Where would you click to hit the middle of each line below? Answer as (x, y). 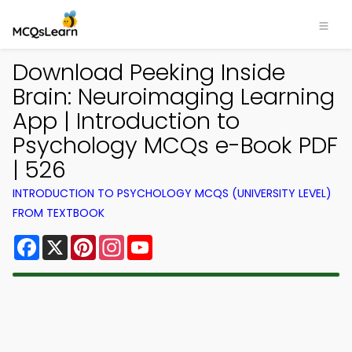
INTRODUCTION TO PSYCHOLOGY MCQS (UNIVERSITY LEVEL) (172, 193)
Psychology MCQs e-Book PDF (175, 145)
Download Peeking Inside (149, 72)
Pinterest (124, 241)
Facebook (70, 241)
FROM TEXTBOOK (59, 213)
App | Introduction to (126, 121)
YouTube (179, 241)
